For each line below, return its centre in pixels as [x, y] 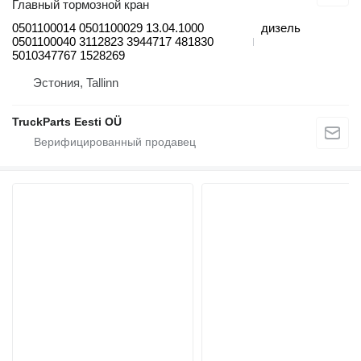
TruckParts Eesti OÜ [67, 122]
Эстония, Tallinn [76, 83]
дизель [281, 28]
